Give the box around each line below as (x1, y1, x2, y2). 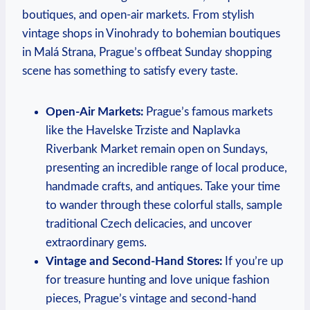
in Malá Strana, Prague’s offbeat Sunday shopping (22, 46, 272, 58)
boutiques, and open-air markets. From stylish (22, 8, 254, 21)
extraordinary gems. (46, 236, 147, 248)
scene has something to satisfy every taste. (22, 64, 238, 77)
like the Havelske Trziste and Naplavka (46, 124, 240, 136)
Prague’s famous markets (143, 105, 273, 118)
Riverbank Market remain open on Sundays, (46, 143, 268, 155)
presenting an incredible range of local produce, (46, 161, 287, 174)
